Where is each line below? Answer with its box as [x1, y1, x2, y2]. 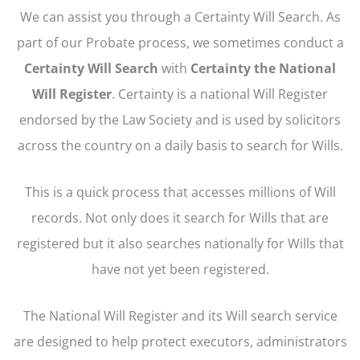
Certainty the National [190, 58, 336, 77]
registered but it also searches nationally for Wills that [16, 234, 344, 253]
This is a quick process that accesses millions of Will [24, 182, 336, 202]
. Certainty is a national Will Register [112, 84, 328, 103]
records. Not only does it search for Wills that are [31, 208, 329, 227]
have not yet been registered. [91, 260, 269, 279]
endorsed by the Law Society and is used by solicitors [19, 109, 341, 129]
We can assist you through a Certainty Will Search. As [19, 6, 341, 26]
